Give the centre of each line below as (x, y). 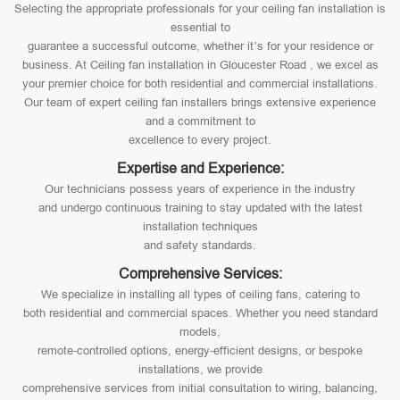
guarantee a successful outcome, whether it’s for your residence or (200, 46)
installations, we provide (200, 369)
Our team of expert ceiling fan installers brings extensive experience (200, 102)
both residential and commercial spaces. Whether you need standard (200, 313)
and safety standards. (200, 245)
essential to (200, 27)
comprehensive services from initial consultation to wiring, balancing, (200, 388)
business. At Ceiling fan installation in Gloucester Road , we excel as (200, 65)
